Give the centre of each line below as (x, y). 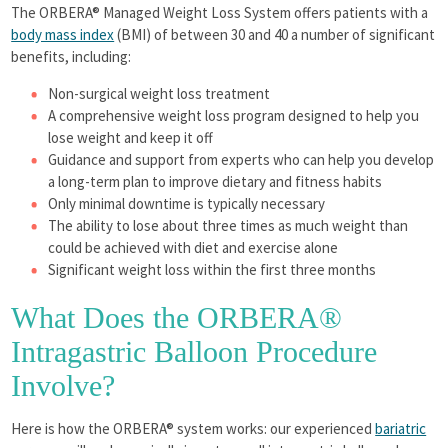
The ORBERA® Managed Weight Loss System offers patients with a (220, 13)
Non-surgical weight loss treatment (159, 94)
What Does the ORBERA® (177, 318)
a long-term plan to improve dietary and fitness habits (215, 182)
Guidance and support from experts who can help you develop (241, 160)
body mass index (63, 35)
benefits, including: (71, 57)
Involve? (63, 386)
